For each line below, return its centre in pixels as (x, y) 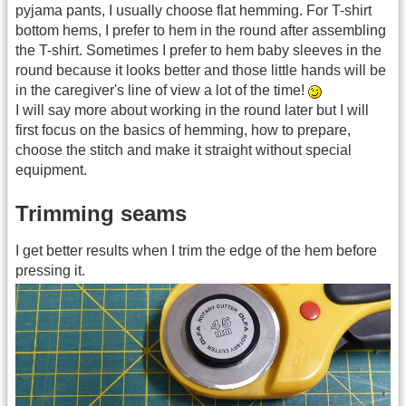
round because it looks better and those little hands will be (201, 71)
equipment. (51, 170)
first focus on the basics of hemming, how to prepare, (183, 130)
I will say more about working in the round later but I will (192, 111)
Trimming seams (101, 213)
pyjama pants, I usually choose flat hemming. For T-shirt (193, 11)
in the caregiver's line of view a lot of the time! (162, 91)
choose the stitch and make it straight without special (184, 150)
